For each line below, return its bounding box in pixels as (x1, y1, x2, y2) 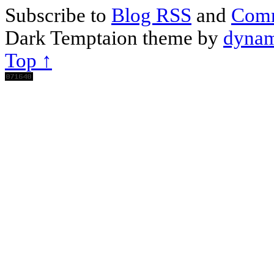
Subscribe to (5, 4, 111, 26)
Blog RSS (111, 4, 191, 26)
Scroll (32, 72, 102, 105)
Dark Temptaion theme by (5, 26, 223, 49)
